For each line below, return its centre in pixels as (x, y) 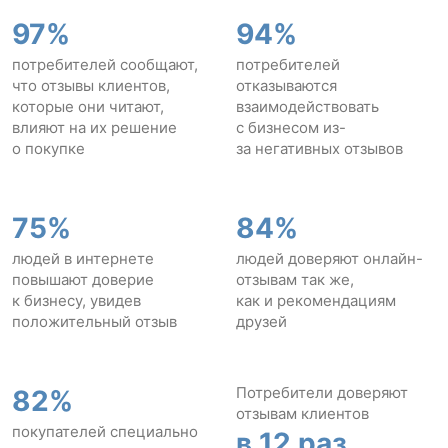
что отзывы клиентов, (91, 85)
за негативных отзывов (319, 148)
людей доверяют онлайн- (329, 258)
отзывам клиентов (302, 413)
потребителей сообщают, (105, 64)
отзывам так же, (295, 279)
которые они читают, (88, 106)
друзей (261, 321)
